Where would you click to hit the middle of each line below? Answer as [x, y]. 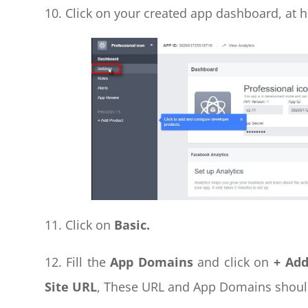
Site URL [70, 287]
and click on [233, 262]
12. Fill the [77, 262]
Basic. [130, 225]
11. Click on [77, 225]
